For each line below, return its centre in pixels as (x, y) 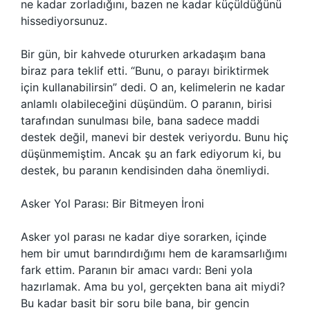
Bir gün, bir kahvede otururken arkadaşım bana (143, 54)
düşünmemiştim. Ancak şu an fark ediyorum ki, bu (151, 154)
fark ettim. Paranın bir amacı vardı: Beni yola (137, 270)
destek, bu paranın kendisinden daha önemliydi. (145, 170)
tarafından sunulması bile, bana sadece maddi (140, 120)
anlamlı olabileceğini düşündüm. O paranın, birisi (146, 104)
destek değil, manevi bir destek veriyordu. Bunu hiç (155, 137)
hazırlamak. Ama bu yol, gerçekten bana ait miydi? (153, 286)
